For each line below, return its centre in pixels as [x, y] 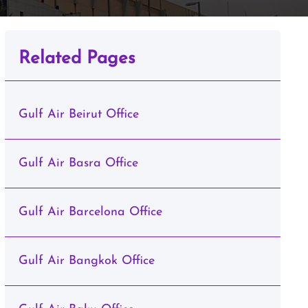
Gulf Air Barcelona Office [90, 212]
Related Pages [77, 59]
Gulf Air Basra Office [78, 163]
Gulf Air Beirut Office [78, 114]
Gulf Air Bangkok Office [86, 261]
